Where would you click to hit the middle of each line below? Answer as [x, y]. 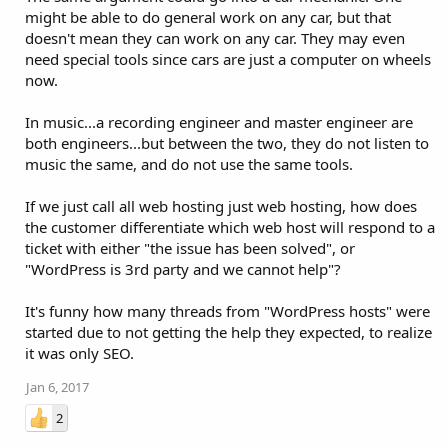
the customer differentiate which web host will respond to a [230, 226]
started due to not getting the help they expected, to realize [228, 331]
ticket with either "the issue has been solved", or [190, 247]
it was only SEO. [79, 352]
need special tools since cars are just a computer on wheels [228, 58]
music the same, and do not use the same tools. [189, 163]
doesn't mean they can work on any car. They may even [215, 37]
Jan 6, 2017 [57, 386]
